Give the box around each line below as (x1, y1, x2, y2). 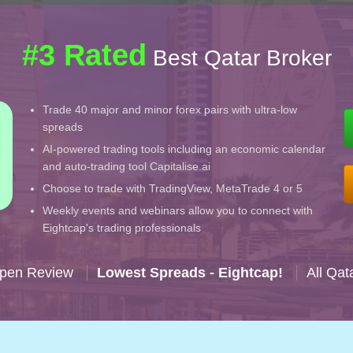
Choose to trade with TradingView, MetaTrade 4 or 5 (43, 182, 303, 195)
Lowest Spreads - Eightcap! (96, 265, 283, 281)
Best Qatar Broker (146, 46, 332, 71)
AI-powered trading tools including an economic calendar (43, 143, 326, 156)
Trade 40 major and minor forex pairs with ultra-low (43, 103, 298, 117)
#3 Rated (21, 39, 147, 72)
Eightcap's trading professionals (43, 221, 202, 235)
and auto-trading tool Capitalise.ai (43, 160, 211, 173)
